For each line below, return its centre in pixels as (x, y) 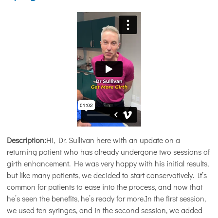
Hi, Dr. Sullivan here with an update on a (113, 140)
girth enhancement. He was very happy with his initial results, (108, 163)
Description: (27, 140)
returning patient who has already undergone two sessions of (108, 152)
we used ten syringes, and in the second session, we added (105, 210)
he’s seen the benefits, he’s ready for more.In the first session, (106, 198)
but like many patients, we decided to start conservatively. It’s (107, 175)
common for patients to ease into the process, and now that (105, 187)
